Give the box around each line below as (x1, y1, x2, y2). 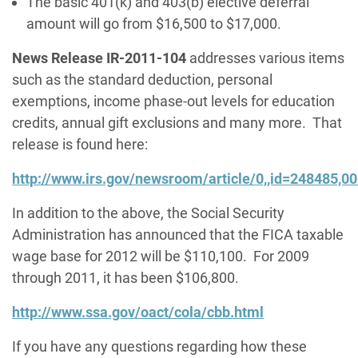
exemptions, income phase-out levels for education (12, 93, 335, 110)
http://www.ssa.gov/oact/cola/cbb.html (12, 304, 264, 321)
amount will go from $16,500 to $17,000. (26, 15, 281, 33)
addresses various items (186, 50, 344, 67)
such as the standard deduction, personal (12, 71, 272, 89)
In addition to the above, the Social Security (12, 205, 284, 222)
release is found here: (12, 136, 148, 153)
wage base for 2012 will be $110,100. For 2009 (12, 248, 309, 265)
